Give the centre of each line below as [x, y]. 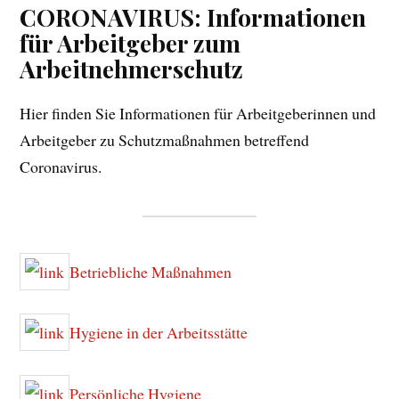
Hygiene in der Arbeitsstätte [159, 333]
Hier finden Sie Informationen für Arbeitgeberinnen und [198, 113]
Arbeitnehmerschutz [132, 68]
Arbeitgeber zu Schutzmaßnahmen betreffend [165, 139]
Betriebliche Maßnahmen [151, 271]
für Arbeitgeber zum [130, 42]
